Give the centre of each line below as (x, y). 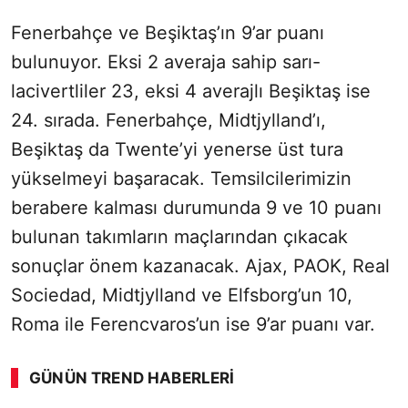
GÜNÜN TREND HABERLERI (132, 378)
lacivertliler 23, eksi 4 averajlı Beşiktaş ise (191, 92)
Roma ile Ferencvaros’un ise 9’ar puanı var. (193, 325)
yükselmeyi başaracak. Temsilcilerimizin (181, 179)
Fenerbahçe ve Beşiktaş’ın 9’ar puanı (168, 33)
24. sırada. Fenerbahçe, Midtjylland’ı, (168, 121)
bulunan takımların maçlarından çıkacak (179, 237)
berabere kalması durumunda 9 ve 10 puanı (196, 208)
